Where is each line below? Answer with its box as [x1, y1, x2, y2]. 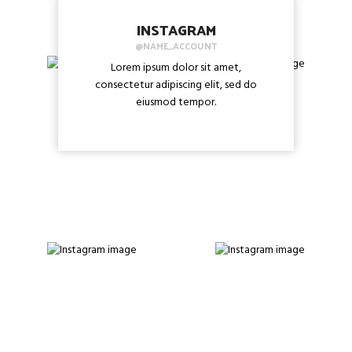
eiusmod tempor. [136, 93, 216, 112]
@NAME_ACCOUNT [135, 37, 217, 55]
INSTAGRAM [136, 16, 216, 43]
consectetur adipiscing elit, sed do [95, 76, 257, 95]
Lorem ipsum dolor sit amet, [111, 59, 241, 78]
